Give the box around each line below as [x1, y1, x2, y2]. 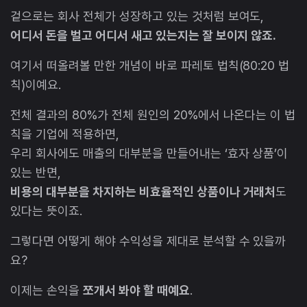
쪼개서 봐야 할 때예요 [82, 283, 190, 298]
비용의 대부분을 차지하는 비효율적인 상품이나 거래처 [10, 184, 276, 199]
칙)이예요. [10, 77, 61, 93]
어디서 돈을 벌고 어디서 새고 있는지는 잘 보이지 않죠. [10, 28, 277, 43]
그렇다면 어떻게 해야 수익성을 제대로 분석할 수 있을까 [10, 234, 286, 249]
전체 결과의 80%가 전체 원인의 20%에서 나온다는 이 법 [10, 108, 296, 123]
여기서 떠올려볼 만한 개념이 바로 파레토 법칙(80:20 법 [10, 58, 290, 73]
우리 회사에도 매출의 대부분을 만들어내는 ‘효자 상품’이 [10, 146, 288, 161]
